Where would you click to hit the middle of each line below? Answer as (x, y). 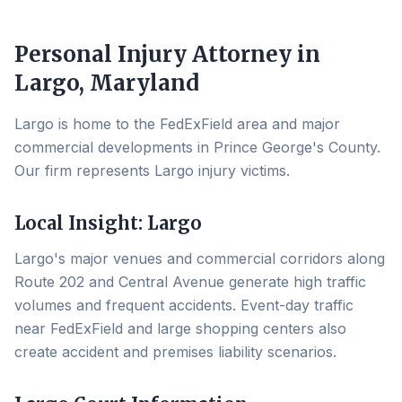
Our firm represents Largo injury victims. (152, 170)
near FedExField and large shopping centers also (180, 328)
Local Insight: (81, 223)
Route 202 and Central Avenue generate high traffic (190, 282)
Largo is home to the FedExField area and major (177, 124)
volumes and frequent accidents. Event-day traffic (184, 305)
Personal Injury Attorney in (167, 54)
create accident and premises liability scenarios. (175, 352)
